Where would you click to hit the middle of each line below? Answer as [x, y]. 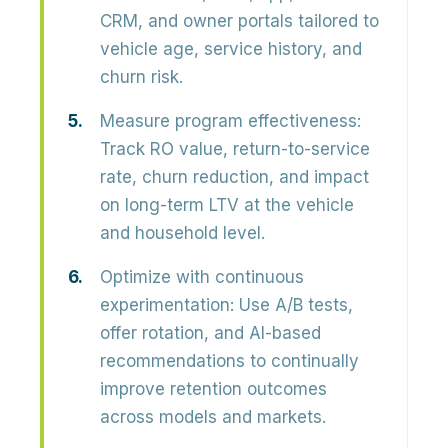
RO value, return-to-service [260, 149]
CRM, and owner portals [196, 21]
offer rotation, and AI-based [210, 333]
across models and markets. [213, 417]
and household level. [182, 233]
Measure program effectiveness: [230, 121]
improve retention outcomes [213, 389]
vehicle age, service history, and [231, 49]
